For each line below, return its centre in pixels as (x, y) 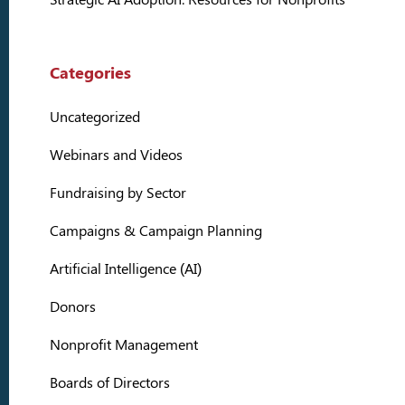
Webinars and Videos (116, 155)
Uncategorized (95, 117)
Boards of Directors (110, 382)
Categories (90, 72)
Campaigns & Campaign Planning (156, 231)
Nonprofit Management (124, 344)
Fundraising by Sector (118, 193)
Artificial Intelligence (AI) (126, 268)
